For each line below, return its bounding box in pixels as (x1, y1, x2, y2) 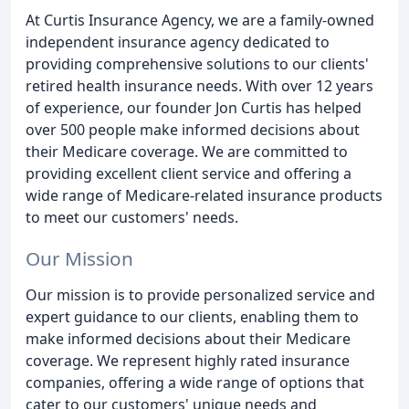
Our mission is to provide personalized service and (26, 284, 375, 305)
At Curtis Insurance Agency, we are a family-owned (26, 10, 374, 30)
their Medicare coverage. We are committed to (26, 142, 348, 162)
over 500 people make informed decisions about (26, 120, 360, 140)
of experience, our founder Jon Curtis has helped (26, 98, 362, 118)
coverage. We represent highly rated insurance (26, 350, 350, 371)
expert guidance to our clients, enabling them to (26, 306, 359, 327)
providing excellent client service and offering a (26, 163, 351, 184)
